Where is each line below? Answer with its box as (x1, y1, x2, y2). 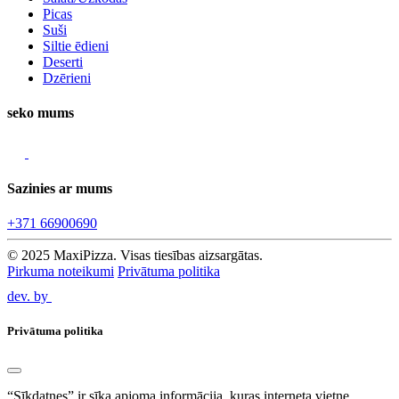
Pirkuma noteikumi (7, 263, 114, 279)
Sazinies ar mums (7, 180, 112, 196)
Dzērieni (43, 69, 91, 85)
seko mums (7, 105, 74, 121)
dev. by (7, 288, 52, 304)
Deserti (43, 53, 83, 69)
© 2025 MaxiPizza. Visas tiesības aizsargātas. (7, 247, 263, 263)
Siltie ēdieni (43, 37, 109, 53)
